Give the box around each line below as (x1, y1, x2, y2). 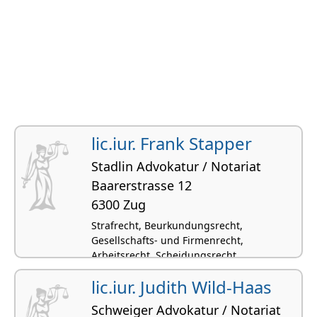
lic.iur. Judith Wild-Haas (91, 275, 272, 299)
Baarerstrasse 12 (91, 176, 192, 194)
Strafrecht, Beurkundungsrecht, (91, 218, 243, 232)
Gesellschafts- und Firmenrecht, (91, 233, 243, 247)
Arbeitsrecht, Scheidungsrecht (91, 248, 236, 262)
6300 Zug (91, 195, 146, 213)
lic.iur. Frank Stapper (91, 131, 252, 155)
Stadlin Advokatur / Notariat (91, 157, 261, 175)
